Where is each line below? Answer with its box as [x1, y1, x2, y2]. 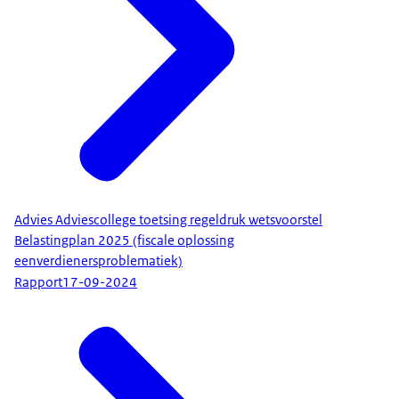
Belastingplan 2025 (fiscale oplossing [14, 231, 234, 249]
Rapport [14, 273, 62, 292]
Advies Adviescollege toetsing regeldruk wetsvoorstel [14, 210, 322, 229]
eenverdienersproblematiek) [14, 251, 183, 270]
